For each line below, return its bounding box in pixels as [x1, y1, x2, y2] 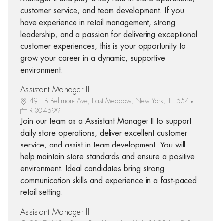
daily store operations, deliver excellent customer [20, 129, 187, 137]
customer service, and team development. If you [20, 6, 184, 15]
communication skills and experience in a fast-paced [20, 176, 197, 184]
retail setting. [20, 188, 63, 196]
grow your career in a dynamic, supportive [20, 54, 165, 62]
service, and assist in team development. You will [20, 141, 185, 149]
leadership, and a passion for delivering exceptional [20, 30, 197, 38]
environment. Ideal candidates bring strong [20, 164, 164, 173]
